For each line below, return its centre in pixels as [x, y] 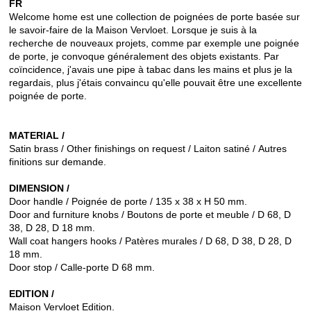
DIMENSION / [39, 188]
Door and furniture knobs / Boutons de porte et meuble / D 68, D [150, 215]
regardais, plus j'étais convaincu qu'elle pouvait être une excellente [155, 83]
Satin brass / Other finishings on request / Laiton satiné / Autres [148, 149]
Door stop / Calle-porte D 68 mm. [82, 268]
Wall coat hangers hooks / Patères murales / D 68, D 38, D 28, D [150, 241]
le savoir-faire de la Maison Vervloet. [89, 30]
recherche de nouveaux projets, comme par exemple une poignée [154, 43]
